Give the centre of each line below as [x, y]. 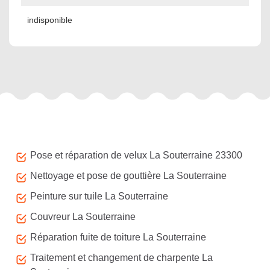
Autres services [45, 135]
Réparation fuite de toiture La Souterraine [118, 237]
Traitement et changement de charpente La [121, 258]
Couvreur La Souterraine [83, 217]
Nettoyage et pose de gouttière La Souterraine [128, 176]
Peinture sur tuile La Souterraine [99, 196]
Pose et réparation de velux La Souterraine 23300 [136, 155]
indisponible [50, 20]
